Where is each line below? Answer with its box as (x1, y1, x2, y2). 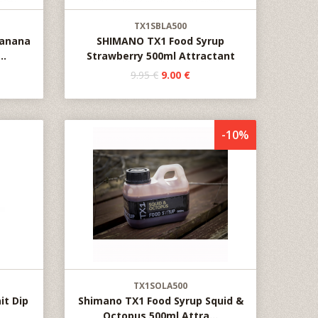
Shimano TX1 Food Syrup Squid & (77, 294, 243, 307)
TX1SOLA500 (133, 280, 187, 292)
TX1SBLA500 (134, 20, 187, 32)
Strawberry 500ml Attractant (86, 49, 235, 62)
